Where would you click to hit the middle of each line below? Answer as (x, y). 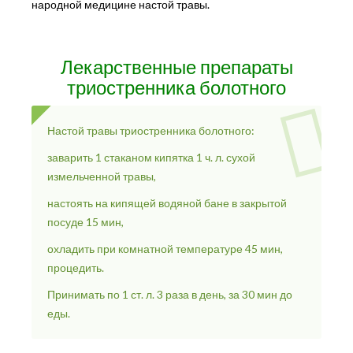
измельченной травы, (102, 176)
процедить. (76, 267)
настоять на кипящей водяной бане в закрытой (167, 203)
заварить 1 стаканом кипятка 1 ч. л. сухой (151, 157)
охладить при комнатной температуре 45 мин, (165, 248)
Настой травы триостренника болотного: (151, 130)
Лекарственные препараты (176, 66)
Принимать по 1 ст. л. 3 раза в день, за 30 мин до (170, 294)
